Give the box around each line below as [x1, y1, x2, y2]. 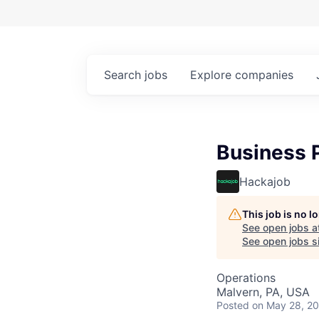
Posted [216, 298, 249, 311]
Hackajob [239, 174, 291, 189]
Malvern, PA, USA [216, 284, 310, 299]
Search [104, 67, 145, 82]
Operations [216, 270, 276, 285]
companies [235, 67, 293, 82]
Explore [190, 67, 235, 82]
